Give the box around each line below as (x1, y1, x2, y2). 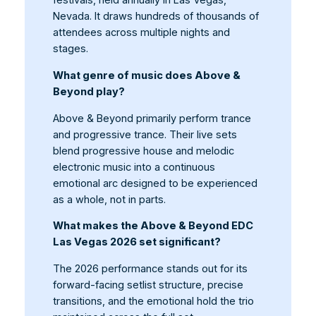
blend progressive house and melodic (52, 144, 234, 157)
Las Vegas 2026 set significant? (52, 236, 221, 249)
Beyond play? (52, 85, 125, 98)
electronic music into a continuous (52, 160, 215, 174)
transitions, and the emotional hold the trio (52, 294, 254, 308)
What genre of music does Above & (52, 68, 241, 82)
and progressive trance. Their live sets (52, 128, 237, 141)
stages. (52, 42, 88, 56)
